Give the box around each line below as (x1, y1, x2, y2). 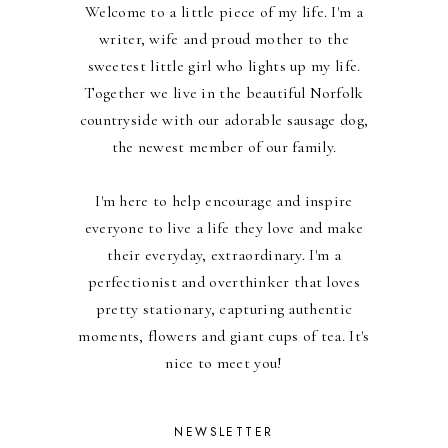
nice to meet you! (165, 352, 283, 373)
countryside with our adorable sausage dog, (79, 109, 369, 130)
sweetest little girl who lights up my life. (87, 55, 361, 76)
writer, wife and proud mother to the (99, 28, 349, 49)
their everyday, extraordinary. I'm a (107, 244, 341, 265)
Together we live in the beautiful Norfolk (84, 82, 364, 103)
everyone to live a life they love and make (84, 217, 364, 238)
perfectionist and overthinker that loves (87, 271, 360, 292)
